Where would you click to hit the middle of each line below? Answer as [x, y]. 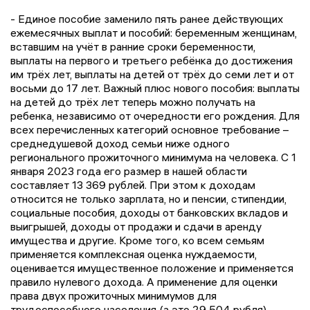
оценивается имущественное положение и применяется [152, 267]
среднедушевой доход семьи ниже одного [120, 143]
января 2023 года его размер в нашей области [129, 171]
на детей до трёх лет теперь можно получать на [133, 101]
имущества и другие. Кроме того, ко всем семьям [137, 240]
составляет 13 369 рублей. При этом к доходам [133, 184]
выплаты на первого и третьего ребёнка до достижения [152, 60]
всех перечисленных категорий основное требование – [149, 129]
